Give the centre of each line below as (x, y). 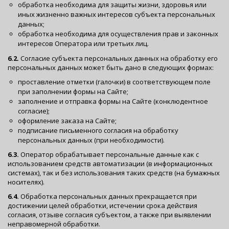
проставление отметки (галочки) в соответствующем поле (114, 82)
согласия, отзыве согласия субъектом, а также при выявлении (109, 215)
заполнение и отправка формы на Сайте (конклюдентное (113, 101)
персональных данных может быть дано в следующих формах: (111, 67)
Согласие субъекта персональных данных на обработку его (118, 58)
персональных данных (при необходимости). (91, 140)
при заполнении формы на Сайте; (73, 91)
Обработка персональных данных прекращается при (108, 196)
